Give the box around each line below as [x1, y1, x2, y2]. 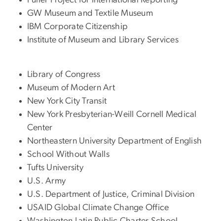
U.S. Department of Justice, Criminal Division [27, 189, 195, 199]
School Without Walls [27, 149, 110, 159]
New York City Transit [27, 96, 107, 106]
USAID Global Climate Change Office [27, 203, 169, 212]
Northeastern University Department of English [27, 136, 202, 146]
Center [27, 123, 53, 132]
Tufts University [27, 163, 83, 172]
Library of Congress [27, 70, 101, 79]
